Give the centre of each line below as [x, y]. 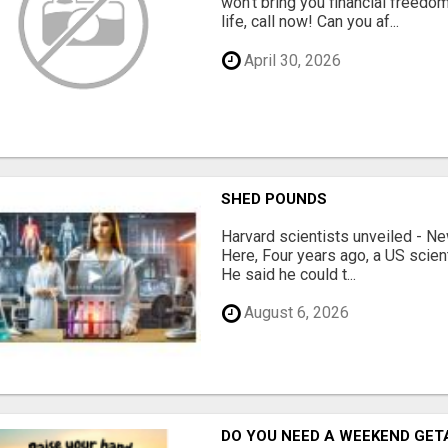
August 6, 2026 [295, 313]
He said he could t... [289, 274]
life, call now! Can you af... [310, 22]
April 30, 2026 [291, 60]
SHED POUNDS [274, 198]
